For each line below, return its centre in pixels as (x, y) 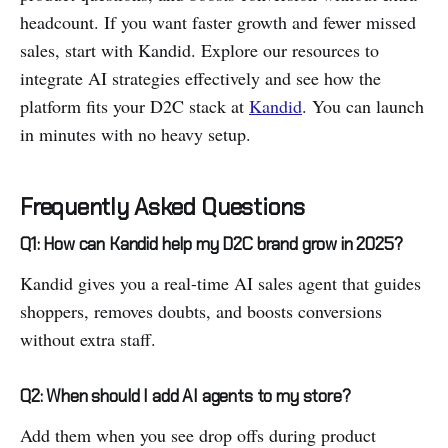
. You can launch (363, 106)
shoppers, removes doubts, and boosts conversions (201, 311)
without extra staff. (88, 339)
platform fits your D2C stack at (134, 106)
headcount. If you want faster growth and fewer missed (218, 22)
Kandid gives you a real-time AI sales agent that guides (220, 283)
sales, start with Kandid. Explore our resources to (199, 50)
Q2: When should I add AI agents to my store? (185, 396)
